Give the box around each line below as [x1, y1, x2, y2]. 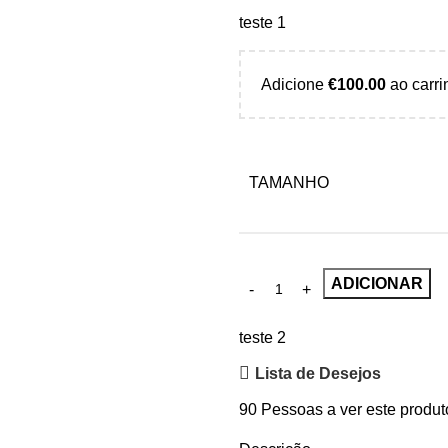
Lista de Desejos [255, 364, 382, 382]
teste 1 [239, 14, 286, 31]
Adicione [261, 76, 328, 93]
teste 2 [239, 329, 286, 346]
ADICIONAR [331, 275, 423, 292]
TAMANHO [249, 174, 329, 191]
